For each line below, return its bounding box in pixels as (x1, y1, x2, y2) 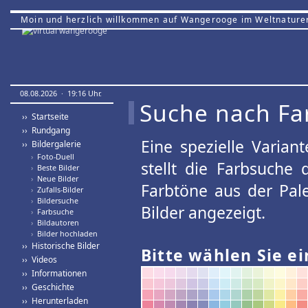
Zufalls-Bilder (33, 184, 83, 195)
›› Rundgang (22, 124, 70, 136)
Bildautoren (33, 217, 79, 228)
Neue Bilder (33, 173, 78, 184)
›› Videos (22, 254, 57, 265)
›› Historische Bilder (22, 240, 100, 252)
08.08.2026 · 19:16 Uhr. (20, 88, 102, 98)
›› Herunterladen (22, 295, 88, 307)
